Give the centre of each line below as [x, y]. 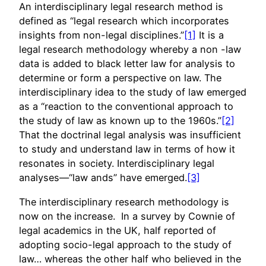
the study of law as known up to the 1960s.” [120, 121]
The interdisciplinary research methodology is [124, 202]
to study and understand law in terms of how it [127, 149]
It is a [210, 35]
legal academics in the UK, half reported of [118, 230]
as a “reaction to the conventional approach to [126, 107]
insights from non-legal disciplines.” [102, 35]
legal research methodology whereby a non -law [130, 50]
